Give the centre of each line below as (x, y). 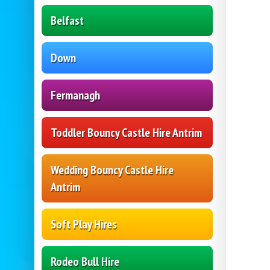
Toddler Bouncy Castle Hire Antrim (126, 133)
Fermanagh (75, 96)
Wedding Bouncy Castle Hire (112, 170)
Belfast (67, 21)
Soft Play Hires (84, 224)
